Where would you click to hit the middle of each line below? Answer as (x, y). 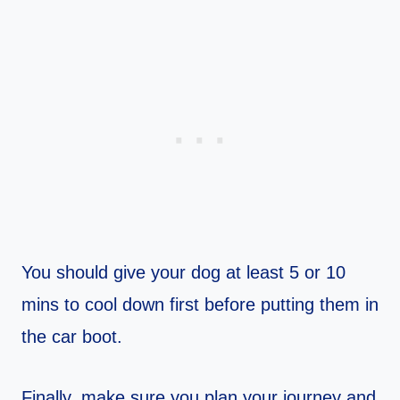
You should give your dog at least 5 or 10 (183, 273)
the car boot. (72, 337)
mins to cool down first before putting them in (200, 305)
